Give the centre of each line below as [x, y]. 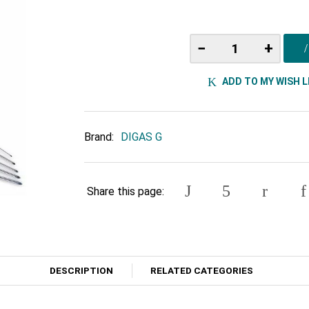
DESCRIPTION [81, 271]
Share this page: [126, 191]
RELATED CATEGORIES [202, 271]
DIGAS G [141, 137]
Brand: [99, 137]
